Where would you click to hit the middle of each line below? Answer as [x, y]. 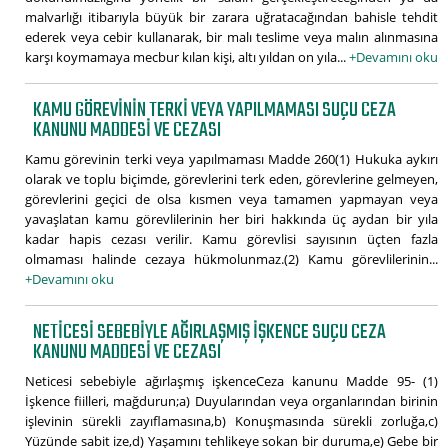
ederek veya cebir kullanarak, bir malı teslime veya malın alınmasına [231, 36]
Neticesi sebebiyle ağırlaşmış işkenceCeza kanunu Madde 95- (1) [231, 380]
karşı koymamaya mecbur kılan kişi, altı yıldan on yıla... [187, 56]
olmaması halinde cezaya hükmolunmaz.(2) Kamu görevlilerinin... [231, 258]
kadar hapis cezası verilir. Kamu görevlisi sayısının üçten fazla [231, 238]
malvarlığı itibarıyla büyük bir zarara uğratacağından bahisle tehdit [231, 16]
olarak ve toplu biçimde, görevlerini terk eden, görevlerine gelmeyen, [231, 178]
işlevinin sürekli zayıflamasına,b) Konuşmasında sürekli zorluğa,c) [231, 420]
